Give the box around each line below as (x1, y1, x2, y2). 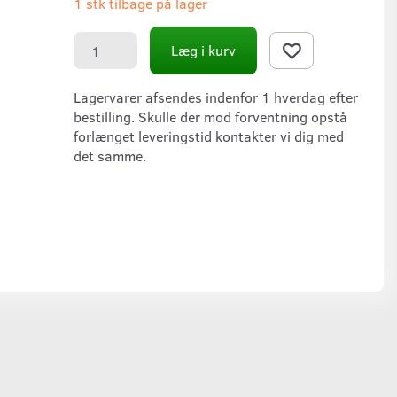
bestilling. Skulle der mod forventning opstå (74, 107, 347, 127)
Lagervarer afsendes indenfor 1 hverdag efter (74, 88, 358, 107)
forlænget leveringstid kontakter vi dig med (74, 127, 344, 146)
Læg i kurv (171, 41, 236, 60)
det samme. (74, 146, 150, 166)
